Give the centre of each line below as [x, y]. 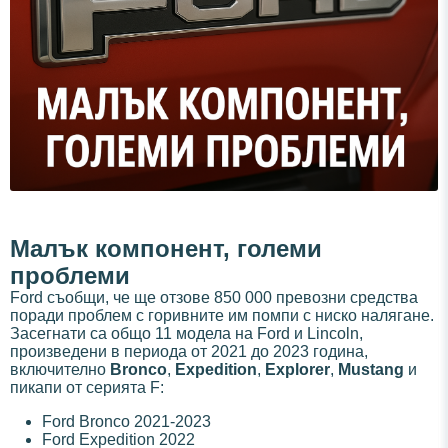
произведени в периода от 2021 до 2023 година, [189, 352]
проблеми [70, 276]
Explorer [297, 370]
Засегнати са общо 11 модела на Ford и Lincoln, [186, 334]
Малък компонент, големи [166, 249]
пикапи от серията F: [87, 388]
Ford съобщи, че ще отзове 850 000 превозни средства [214, 298]
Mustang [371, 370]
